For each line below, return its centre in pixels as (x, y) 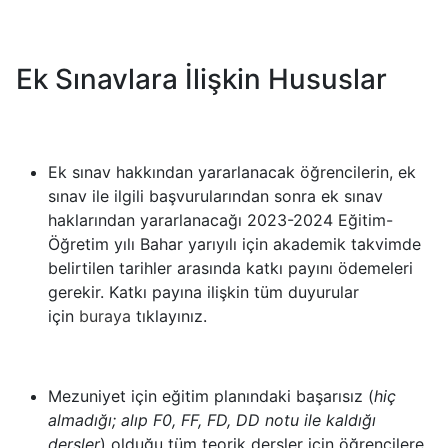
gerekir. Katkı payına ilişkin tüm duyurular (203, 292)
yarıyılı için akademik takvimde (304, 244)
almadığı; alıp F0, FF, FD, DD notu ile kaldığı (212, 420)
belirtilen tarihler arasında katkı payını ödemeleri (230, 268)
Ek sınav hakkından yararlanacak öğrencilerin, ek (232, 172)
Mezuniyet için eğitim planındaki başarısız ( (211, 396)
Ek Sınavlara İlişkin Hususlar (201, 79)
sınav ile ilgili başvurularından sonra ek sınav (215, 196)
